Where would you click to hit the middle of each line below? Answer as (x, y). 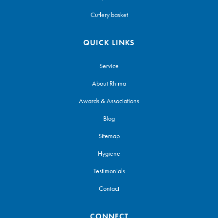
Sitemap (109, 136)
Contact (109, 189)
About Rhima (109, 83)
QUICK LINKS (109, 43)
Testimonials (109, 171)
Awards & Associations (109, 101)
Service (109, 66)
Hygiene (109, 154)
